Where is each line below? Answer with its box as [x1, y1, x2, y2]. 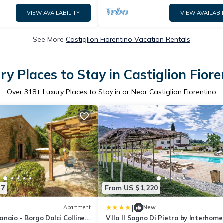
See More [33, 35, 66, 44]
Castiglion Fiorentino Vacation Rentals [66, 35, 190, 44]
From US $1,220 [105, 183, 158, 192]
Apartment [63, 204, 91, 211]
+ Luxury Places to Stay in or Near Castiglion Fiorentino [36, 87, 216, 96]
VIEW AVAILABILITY [27, 9, 80, 16]
